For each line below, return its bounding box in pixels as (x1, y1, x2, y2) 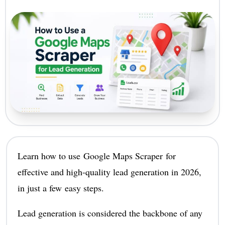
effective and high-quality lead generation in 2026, (17, 165, 201, 178)
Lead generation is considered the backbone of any (17, 206, 202, 219)
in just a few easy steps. (17, 181, 104, 194)
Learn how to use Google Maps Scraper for (17, 149, 176, 162)
